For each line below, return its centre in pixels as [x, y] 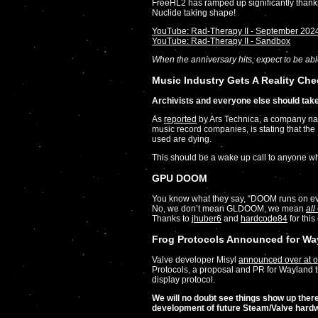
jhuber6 [207, 218]
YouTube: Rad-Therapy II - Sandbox [221, 41]
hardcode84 [264, 218]
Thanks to [172, 218]
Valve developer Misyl [195, 259]
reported [180, 119]
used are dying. [182, 139]
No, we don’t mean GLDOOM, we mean [229, 208]
